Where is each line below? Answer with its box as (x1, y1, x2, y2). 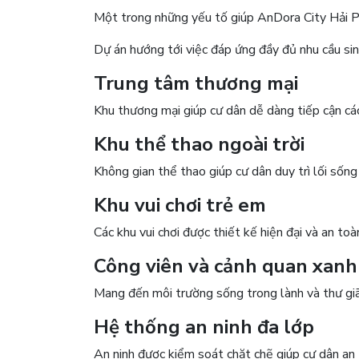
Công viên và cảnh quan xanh (94, 252, 357, 279)
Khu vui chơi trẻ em (94, 192, 266, 218)
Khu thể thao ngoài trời (94, 131, 305, 157)
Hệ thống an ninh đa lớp (94, 313, 314, 340)
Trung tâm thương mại (94, 70, 298, 96)
